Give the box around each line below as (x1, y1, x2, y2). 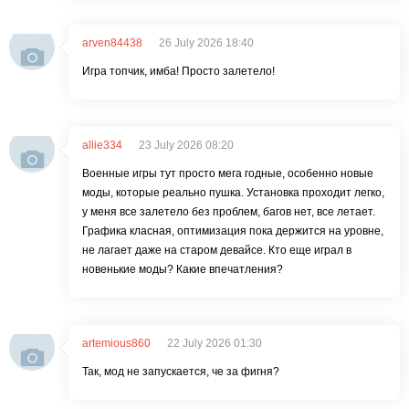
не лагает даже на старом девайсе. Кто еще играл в (82, 243, 351, 257)
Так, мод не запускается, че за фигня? (82, 364, 279, 378)
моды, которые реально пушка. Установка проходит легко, (82, 185, 384, 199)
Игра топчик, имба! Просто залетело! (82, 64, 275, 78)
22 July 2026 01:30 (167, 336, 262, 350)
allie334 (82, 138, 122, 152)
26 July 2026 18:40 (159, 36, 254, 49)
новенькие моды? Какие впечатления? (82, 262, 283, 276)
